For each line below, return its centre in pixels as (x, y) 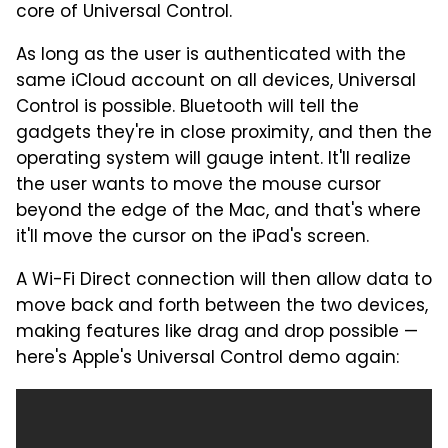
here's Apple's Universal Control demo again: (207, 359)
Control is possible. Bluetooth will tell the (187, 108)
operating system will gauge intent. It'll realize (213, 160)
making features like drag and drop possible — (217, 333)
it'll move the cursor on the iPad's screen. (192, 238)
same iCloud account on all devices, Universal (216, 82)
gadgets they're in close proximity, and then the (224, 134)
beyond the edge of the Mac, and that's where (218, 212)
